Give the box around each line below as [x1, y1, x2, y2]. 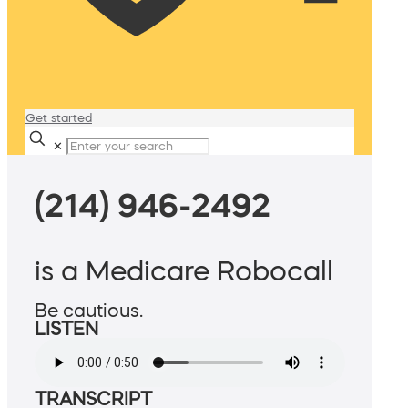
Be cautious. [35, 301, 143, 321]
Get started [25, 112, 92, 124]
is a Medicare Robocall [35, 257, 333, 285]
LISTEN [35, 320, 98, 339]
